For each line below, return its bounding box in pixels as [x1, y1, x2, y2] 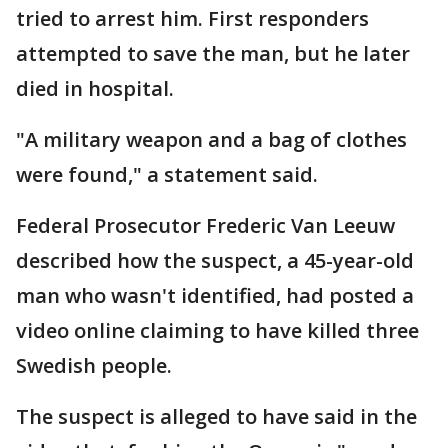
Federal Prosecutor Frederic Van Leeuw [16, 212, 395, 240]
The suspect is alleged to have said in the [16, 403, 417, 431]
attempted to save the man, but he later [16, 40, 410, 68]
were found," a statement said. [16, 161, 318, 189]
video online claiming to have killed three [16, 317, 419, 345]
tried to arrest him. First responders [16, 5, 369, 33]
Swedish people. [16, 352, 172, 380]
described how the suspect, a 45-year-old [16, 247, 414, 275]
